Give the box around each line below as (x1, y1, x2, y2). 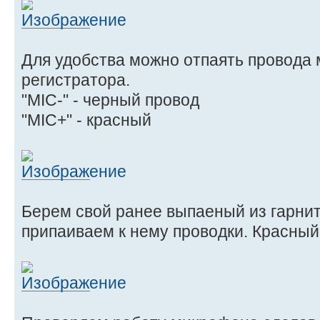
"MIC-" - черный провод (21, 90, 199, 109)
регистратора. (21, 70, 130, 89)
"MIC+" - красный (21, 110, 151, 129)
